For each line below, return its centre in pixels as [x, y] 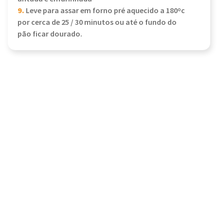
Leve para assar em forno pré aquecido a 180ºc [105, 11]
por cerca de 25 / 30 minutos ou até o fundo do [97, 23]
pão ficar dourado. [50, 34]
